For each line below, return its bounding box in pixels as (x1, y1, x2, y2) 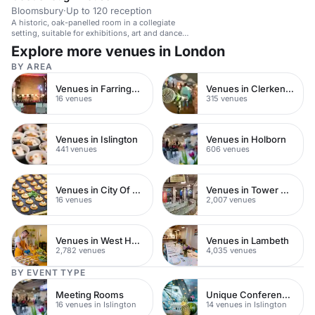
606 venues (206, 144, 250, 155)
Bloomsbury (11, 4, 63, 16)
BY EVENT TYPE (11, 266, 86, 278)
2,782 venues (56, 245, 105, 256)
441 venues (56, 144, 97, 155)
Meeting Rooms (56, 289, 124, 301)
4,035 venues (206, 245, 257, 256)
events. (11, 38, 38, 49)
